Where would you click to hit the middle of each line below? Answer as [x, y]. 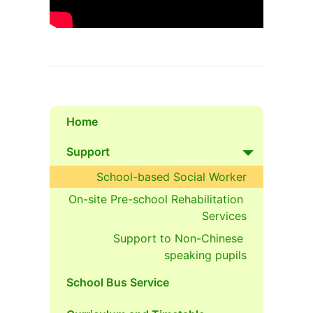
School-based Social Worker [172, 176]
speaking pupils [205, 255]
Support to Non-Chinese [178, 238]
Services [224, 216]
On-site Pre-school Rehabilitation [156, 199]
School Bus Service [118, 282]
